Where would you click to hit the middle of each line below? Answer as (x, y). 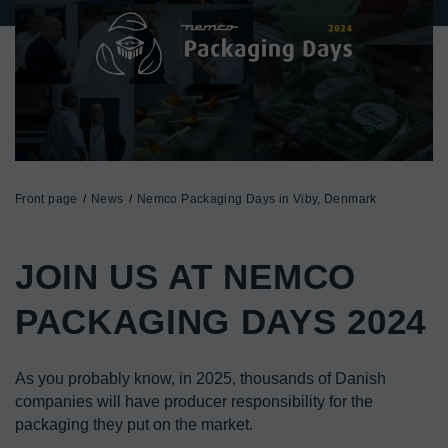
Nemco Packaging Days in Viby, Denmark (256, 198)
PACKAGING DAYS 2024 (220, 321)
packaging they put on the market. (134, 424)
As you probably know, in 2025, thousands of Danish (200, 378)
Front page (46, 198)
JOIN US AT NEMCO (185, 276)
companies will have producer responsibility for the (194, 401)
